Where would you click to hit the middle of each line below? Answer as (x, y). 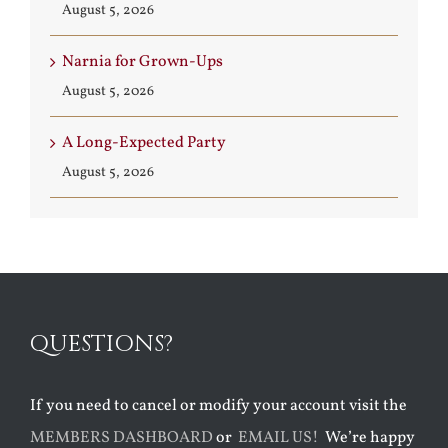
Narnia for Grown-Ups (142, 61)
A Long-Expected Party (144, 142)
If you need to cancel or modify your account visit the (218, 405)
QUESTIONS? (104, 344)
